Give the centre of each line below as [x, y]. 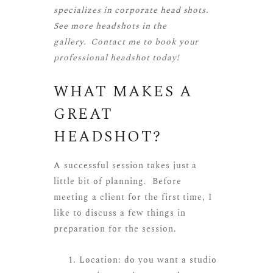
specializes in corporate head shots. [133, 10]
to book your [170, 41]
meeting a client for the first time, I [133, 197]
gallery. [72, 41]
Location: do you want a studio [148, 260]
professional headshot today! [116, 57]
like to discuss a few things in [120, 213]
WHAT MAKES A [123, 92]
